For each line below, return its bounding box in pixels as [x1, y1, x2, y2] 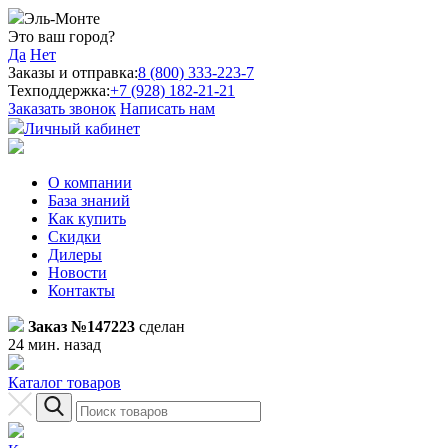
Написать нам [120, 100, 215, 117]
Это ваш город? [8, 28, 115, 45]
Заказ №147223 [28, 318, 135, 335]
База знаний [48, 192, 130, 209]
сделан [135, 318, 185, 335]
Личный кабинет [24, 120, 140, 137]
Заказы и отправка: [8, 64, 138, 81]
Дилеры [48, 246, 102, 263]
